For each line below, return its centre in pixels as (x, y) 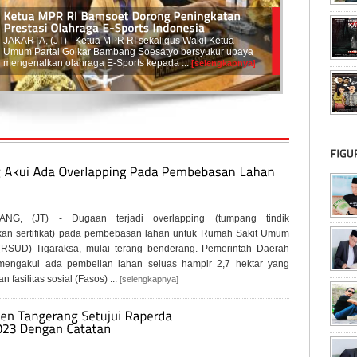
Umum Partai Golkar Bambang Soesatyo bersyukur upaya (128, 52)
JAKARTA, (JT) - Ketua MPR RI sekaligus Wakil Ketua (119, 41)
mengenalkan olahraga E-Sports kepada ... (96, 63)
